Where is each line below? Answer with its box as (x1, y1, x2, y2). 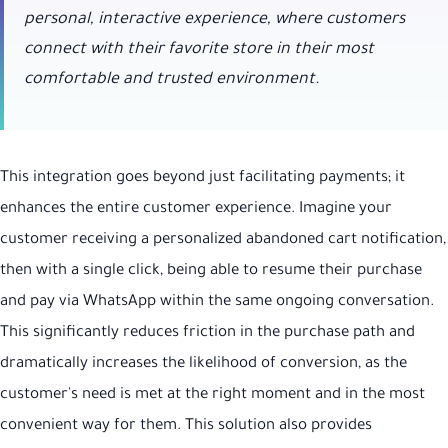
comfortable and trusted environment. (24, 70, 320, 89)
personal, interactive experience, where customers (24, 10, 405, 29)
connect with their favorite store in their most (24, 40, 374, 59)
